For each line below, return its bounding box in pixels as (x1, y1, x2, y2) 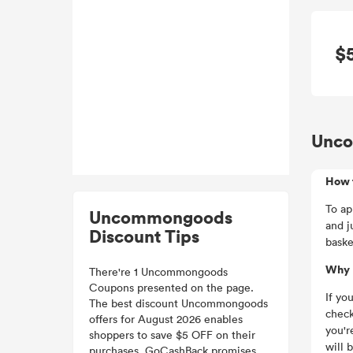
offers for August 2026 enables (89, 311, 243, 326)
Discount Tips (89, 224, 199, 247)
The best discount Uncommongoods (89, 295, 268, 310)
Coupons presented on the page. (89, 280, 254, 295)
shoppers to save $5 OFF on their (89, 327, 255, 342)
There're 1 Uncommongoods (89, 264, 228, 279)
